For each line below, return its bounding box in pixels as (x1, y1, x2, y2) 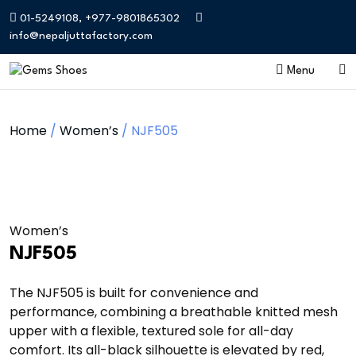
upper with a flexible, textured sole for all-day (10, 322, 293, 341)
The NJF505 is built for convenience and (10, 284, 258, 303)
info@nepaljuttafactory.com (10, 30, 153, 41)
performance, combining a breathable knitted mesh (10, 303, 338, 322)
